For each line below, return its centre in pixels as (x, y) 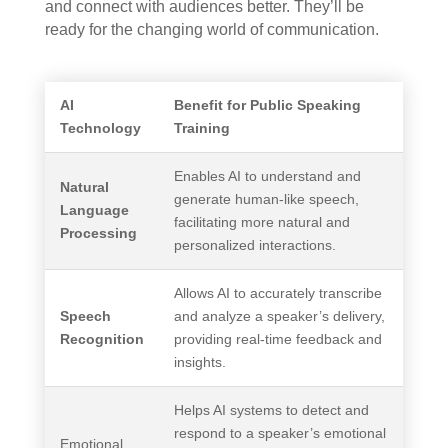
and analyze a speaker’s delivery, (279, 316)
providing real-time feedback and (277, 339)
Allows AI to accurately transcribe (277, 293)
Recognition (101, 339)
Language (94, 210)
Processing (98, 233)
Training (201, 128)
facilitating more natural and (261, 222)
